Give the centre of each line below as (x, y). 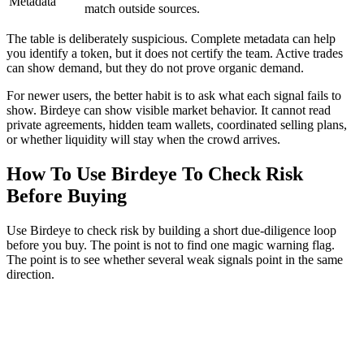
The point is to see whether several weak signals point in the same (175, 260)
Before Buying (67, 196)
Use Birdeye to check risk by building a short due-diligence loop (171, 231)
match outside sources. (142, 9)
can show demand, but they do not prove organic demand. (155, 68)
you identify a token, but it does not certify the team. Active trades (175, 54)
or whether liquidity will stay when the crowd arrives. (143, 140)
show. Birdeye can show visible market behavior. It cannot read (169, 110)
